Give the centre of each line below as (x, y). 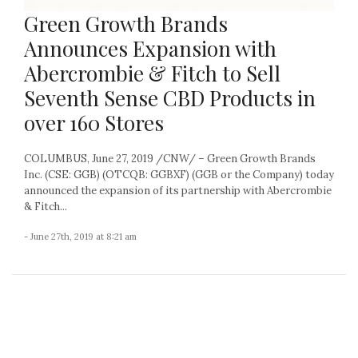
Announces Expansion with (150, 49)
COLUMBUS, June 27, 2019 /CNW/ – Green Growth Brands (170, 159)
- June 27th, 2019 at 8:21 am (80, 237)
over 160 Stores (94, 123)
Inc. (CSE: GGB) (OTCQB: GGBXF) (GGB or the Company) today (179, 175)
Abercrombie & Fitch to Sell (152, 74)
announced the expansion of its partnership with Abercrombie (178, 191)
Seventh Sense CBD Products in (170, 98)
